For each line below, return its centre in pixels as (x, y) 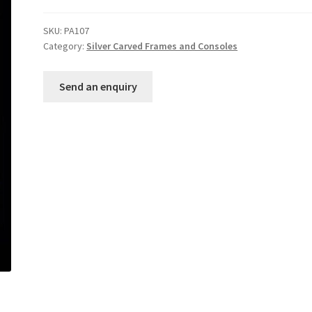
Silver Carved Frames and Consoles (162, 46)
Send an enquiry (98, 86)
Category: (65, 46)
